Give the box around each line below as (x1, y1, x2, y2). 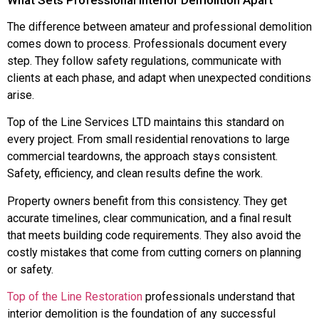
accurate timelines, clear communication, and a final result (7, 211, 291, 225)
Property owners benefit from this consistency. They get (7, 194, 287, 208)
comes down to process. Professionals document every (7, 36, 287, 51)
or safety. (7, 262, 53, 276)
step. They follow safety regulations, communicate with (7, 53, 281, 68)
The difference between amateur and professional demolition (7, 19, 312, 33)
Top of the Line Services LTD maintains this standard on (7, 115, 284, 130)
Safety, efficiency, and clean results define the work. (7, 167, 263, 181)
